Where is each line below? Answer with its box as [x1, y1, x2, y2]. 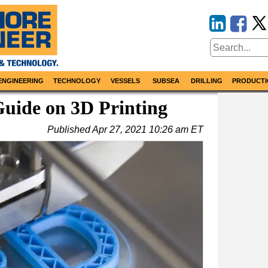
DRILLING [191, 77, 223, 85]
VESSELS [111, 77, 141, 85]
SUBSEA [152, 77, 179, 85]
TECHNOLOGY [53, 77, 100, 85]
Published [47, 124, 92, 135]
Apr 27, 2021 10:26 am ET [92, 124, 203, 135]
